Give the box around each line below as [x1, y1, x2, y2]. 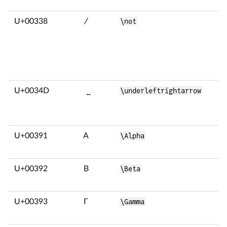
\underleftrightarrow [120, 87, 202, 95]
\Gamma [120, 198, 145, 206]
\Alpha [120, 132, 145, 140]
